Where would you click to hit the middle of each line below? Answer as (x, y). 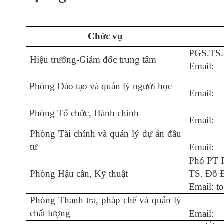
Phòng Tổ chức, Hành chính (84, 113)
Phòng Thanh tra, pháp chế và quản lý (105, 200)
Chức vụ (106, 36)
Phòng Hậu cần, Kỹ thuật (79, 174)
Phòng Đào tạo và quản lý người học (101, 86)
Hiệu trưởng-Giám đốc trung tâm (93, 60)
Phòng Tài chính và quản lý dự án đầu (105, 134)
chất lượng (50, 213)
